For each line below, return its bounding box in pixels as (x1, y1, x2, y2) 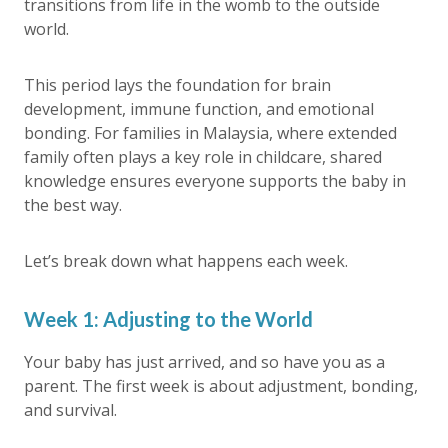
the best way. (24, 194, 122, 216)
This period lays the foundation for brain (24, 74, 331, 96)
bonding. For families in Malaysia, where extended (24, 122, 397, 144)
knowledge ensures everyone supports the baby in (24, 170, 406, 192)
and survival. (24, 399, 117, 421)
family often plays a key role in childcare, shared (24, 146, 382, 168)
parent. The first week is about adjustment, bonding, (24, 375, 418, 397)
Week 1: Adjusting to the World (24, 307, 313, 331)
